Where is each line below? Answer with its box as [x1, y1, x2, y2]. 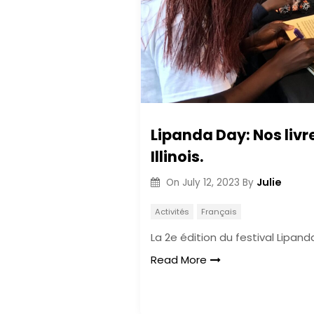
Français [200, 206, 237, 217]
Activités [155, 206, 189, 217]
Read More [151, 252, 207, 267]
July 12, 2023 [182, 175, 240, 189]
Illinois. [151, 146, 203, 167]
